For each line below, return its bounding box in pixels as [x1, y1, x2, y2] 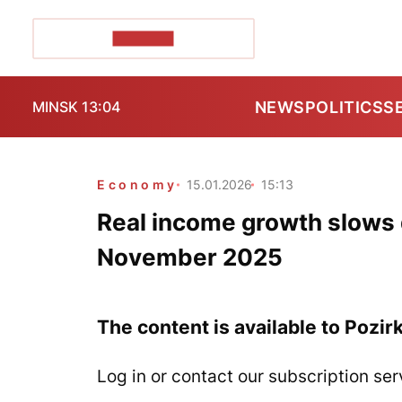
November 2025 [97, 243, 283, 271]
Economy [97, 177, 178, 192]
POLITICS [304, 97, 384, 117]
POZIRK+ [112, 31, 174, 46]
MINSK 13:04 [32, 98, 120, 116]
